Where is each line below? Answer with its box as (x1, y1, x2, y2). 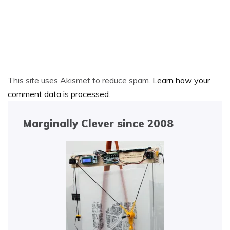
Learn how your (152, 75, 210, 85)
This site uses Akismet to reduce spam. (8, 75, 152, 85)
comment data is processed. (8, 89, 110, 99)
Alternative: (8, 59, 53, 68)
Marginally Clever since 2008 (23, 117, 174, 130)
